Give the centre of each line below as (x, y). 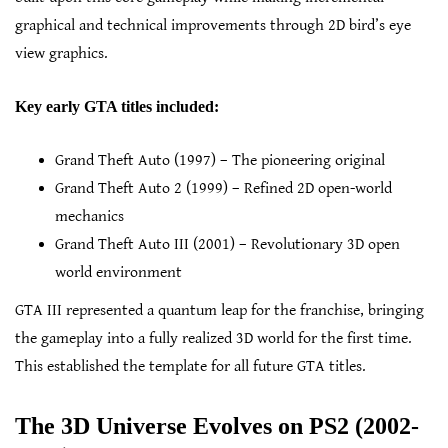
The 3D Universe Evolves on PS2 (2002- (217, 426)
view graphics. (61, 54)
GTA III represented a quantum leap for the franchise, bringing (219, 311)
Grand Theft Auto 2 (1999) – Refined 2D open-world (223, 189)
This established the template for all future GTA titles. (190, 367)
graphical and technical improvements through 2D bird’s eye (213, 26)
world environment (118, 273)
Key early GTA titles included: (117, 107)
